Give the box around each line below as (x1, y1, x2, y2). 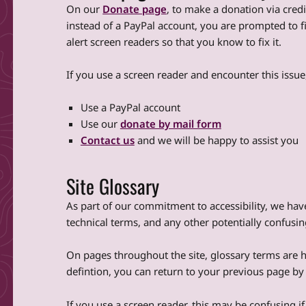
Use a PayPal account (80, 100, 180, 115)
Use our (80, 117, 120, 131)
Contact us (80, 133, 135, 148)
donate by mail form (120, 117, 221, 131)
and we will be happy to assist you (134, 133, 298, 148)
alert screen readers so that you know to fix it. (66, 34, 282, 48)
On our (66, 1, 103, 16)
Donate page (102, 1, 167, 16)
